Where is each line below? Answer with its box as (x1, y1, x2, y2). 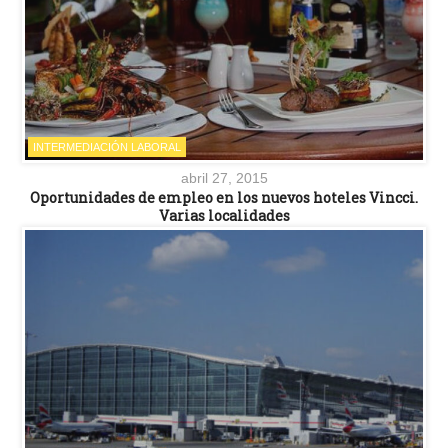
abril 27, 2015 (180, 169, 268, 186)
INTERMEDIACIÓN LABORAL (33, 140, 181, 153)
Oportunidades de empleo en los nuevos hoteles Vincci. (30, 187, 418, 207)
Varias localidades (158, 205, 290, 225)
